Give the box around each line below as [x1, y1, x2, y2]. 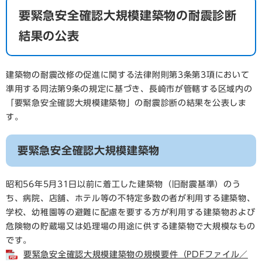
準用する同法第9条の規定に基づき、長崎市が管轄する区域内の [6, 85, 253, 93]
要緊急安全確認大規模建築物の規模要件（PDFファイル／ [23, 250, 248, 258]
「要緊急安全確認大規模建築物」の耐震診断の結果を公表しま [6, 99, 247, 107]
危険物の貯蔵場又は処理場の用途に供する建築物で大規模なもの [6, 222, 256, 230]
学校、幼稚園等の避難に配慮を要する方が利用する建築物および [6, 208, 256, 216]
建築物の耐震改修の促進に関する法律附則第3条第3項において [6, 71, 250, 79]
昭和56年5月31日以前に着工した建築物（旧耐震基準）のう [6, 180, 241, 188]
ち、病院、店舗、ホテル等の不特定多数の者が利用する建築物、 [6, 194, 256, 202]
